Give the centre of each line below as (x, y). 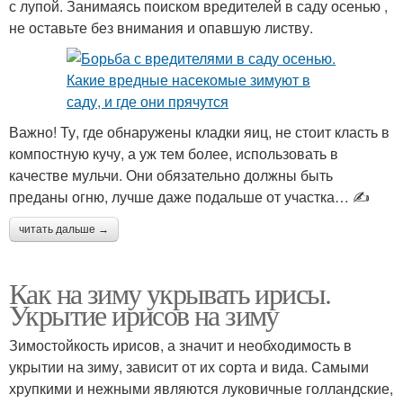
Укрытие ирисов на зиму (144, 315)
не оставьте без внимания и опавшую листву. (161, 28)
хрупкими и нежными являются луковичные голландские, (201, 389)
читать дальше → (64, 230)
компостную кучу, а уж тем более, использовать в (174, 154)
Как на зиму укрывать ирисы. (170, 293)
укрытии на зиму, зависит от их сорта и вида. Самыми (189, 367)
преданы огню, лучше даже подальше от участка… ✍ (189, 197)
